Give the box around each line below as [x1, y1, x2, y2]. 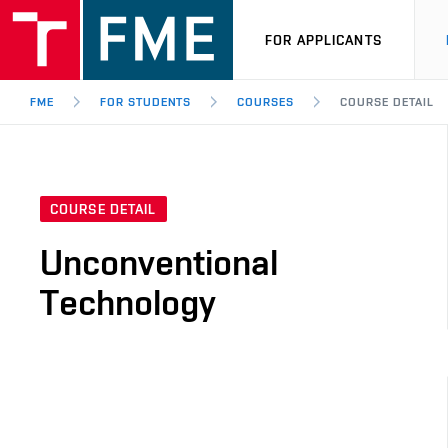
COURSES [237, 95, 295, 109]
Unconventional [40, 241, 278, 284]
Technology [40, 281, 216, 324]
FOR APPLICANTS [265, 31, 382, 48]
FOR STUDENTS [99, 95, 192, 109]
